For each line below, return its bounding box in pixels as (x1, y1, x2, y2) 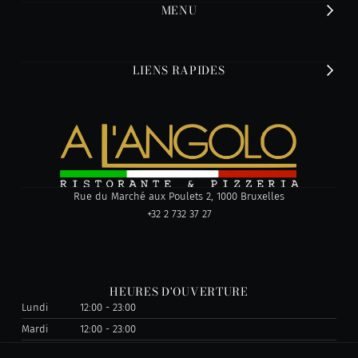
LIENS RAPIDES (133, 62, 225, 80)
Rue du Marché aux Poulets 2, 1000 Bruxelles (74, 189, 284, 202)
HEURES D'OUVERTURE (109, 283, 249, 301)
